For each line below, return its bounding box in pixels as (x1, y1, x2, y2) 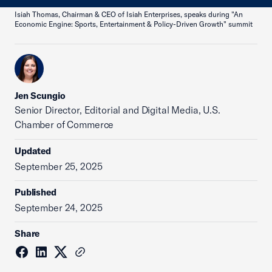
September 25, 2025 (15, 160, 103, 172)
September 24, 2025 (15, 202, 103, 214)
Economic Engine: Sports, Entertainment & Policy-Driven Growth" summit (15, 19, 253, 29)
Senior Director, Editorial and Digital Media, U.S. (15, 104, 220, 116)
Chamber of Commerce (15, 118, 114, 131)
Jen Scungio (15, 90, 66, 101)
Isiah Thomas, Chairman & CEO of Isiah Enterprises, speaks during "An (15, 10, 243, 19)
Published (15, 186, 56, 198)
